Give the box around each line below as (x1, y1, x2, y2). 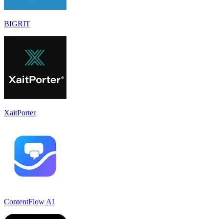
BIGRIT (4, 19, 30, 28)
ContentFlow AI (4, 197, 54, 206)
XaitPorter (4, 108, 36, 117)
